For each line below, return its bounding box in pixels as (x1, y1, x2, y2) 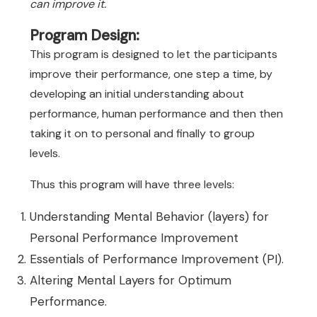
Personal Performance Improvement (30, 230, 238, 246)
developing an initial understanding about (30, 86, 244, 101)
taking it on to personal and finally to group (30, 126, 255, 141)
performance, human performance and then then (30, 106, 283, 121)
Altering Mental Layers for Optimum (30, 272, 231, 288)
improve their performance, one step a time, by (30, 67, 272, 81)
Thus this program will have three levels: (30, 177, 234, 192)
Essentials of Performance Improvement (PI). (30, 251, 284, 267)
